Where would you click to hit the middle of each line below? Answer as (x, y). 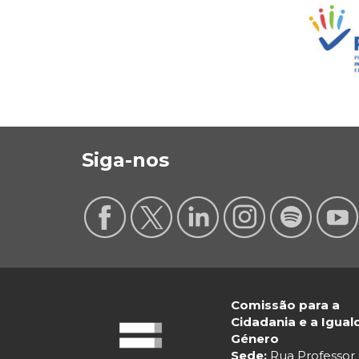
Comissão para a (285, 305)
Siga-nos (125, 160)
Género (255, 339)
